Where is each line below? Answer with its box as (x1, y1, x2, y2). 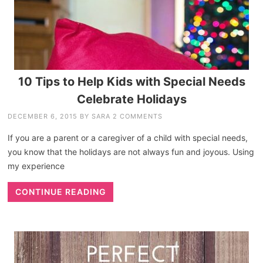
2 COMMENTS (113, 112, 163, 121)
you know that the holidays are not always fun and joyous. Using (8, 147, 255, 157)
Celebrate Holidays (76, 92, 187, 107)
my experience (8, 161, 65, 171)
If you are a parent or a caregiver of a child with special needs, (8, 133, 248, 143)
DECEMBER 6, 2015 (8, 112, 78, 121)
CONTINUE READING (15, 187, 106, 197)
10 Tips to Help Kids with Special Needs (18, 75, 245, 89)
